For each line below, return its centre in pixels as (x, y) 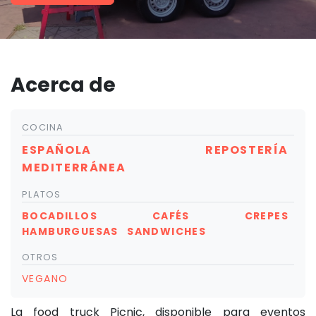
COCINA (43, 127)
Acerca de (63, 85)
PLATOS (42, 194)
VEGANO (45, 278)
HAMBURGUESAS (70, 231)
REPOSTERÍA (247, 150)
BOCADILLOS (60, 215)
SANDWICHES (167, 231)
